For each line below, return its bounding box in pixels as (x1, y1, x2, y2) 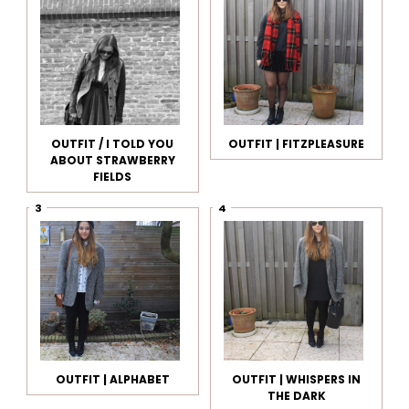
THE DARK (267, 388, 326, 404)
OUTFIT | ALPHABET (55, 372, 170, 388)
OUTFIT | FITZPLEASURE (228, 136, 365, 152)
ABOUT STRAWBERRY (49, 152, 175, 169)
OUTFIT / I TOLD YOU (51, 136, 174, 152)
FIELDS (93, 169, 132, 185)
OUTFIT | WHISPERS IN (232, 372, 362, 388)
